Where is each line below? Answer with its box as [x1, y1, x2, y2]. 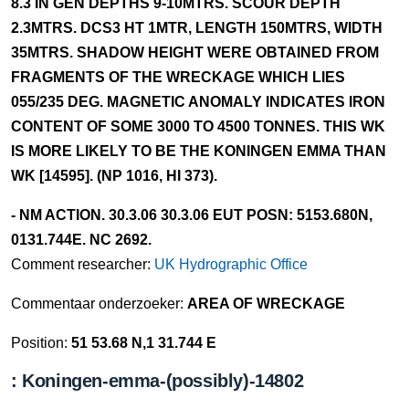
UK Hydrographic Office [154, 257, 308, 272]
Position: [11, 335, 71, 351]
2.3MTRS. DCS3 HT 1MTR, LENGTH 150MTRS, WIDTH [11, 20, 383, 36]
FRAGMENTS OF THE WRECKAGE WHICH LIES [11, 69, 345, 85]
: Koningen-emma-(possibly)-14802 [11, 371, 304, 391]
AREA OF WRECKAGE [187, 296, 345, 311]
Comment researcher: [11, 257, 154, 272]
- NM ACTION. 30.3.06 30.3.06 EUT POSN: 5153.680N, [11, 207, 372, 223]
